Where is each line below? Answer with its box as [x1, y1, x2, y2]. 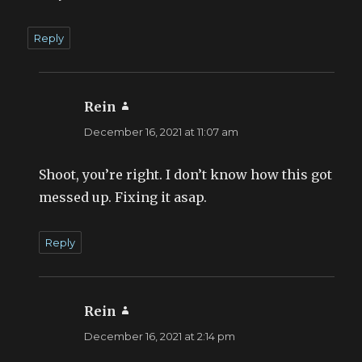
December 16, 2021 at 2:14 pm [84, 329, 236, 343]
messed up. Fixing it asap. [39, 188, 208, 205]
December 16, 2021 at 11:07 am [84, 124, 239, 138]
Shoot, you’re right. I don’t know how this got [39, 166, 333, 183]
